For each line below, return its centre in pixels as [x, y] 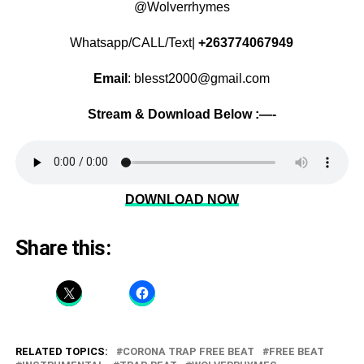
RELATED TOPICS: [61, 351]
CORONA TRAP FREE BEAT [188, 351]
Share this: [63, 247]
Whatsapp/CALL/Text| [134, 42]
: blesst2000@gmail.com [199, 78]
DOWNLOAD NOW [182, 199]
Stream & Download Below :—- [182, 114]
